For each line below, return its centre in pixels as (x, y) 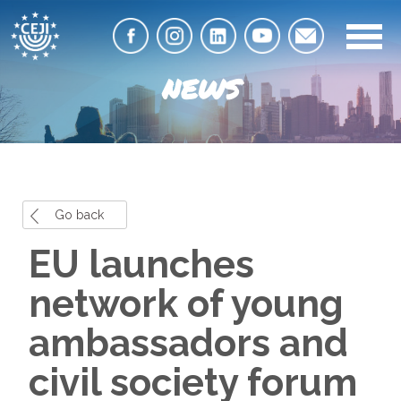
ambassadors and (188, 343)
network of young (186, 303)
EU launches (141, 264)
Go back (79, 215)
